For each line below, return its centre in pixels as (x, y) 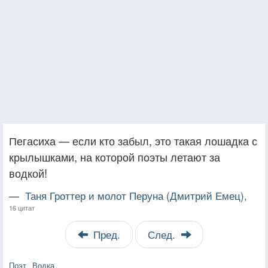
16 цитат (22, 207)
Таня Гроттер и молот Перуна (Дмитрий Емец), (136, 195)
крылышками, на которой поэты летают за (115, 156)
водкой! (28, 173)
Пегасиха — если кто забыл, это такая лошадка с (133, 140)
